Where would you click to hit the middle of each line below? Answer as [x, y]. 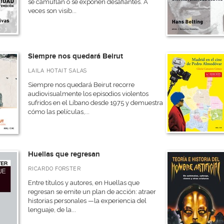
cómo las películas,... [59, 112]
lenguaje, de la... [52, 210]
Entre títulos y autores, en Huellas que [84, 183]
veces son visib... [52, 11]
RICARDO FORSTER [54, 168]
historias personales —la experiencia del [87, 201]
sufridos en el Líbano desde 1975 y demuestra [96, 103]
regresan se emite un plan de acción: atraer [92, 192]
